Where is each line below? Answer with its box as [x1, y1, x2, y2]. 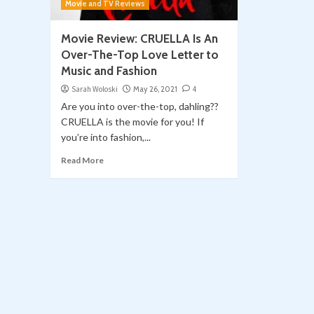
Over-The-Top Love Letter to [61, 48, 219, 62]
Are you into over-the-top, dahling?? [61, 100, 219, 113]
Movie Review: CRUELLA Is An [61, 32, 218, 46]
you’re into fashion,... [61, 131, 151, 144]
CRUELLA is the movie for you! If [61, 116, 204, 128]
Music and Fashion [61, 64, 157, 78]
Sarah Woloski [71, 84, 118, 95]
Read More [61, 155, 104, 166]
